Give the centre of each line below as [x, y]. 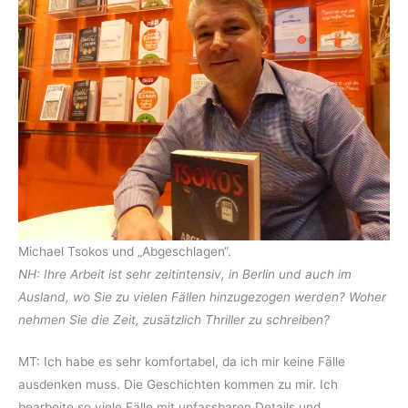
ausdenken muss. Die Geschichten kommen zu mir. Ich [178, 385]
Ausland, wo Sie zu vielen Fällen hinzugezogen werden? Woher [202, 296]
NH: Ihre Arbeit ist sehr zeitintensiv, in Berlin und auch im [185, 274]
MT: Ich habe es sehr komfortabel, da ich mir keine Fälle [182, 362]
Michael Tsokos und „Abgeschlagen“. [125, 251]
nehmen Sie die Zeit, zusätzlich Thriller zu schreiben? [174, 319]
